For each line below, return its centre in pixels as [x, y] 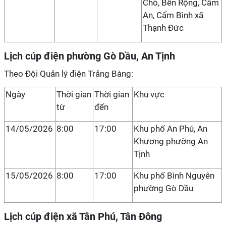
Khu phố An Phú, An [171, 129]
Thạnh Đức [163, 28]
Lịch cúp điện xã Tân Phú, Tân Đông [83, 216]
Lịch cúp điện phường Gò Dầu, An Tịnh [90, 56]
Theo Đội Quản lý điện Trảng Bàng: [69, 74]
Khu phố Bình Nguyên [174, 176]
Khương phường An [171, 141]
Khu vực [149, 94]
